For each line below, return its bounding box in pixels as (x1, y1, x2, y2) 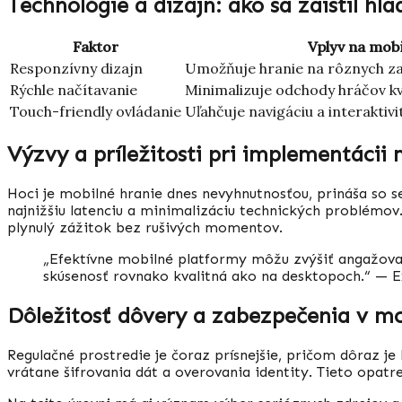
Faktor (73, 38, 118, 57)
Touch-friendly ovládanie (10, 102, 181, 121)
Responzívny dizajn (10, 59, 143, 78)
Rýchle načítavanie (10, 81, 137, 100)
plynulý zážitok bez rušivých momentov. (7, 219, 283, 237)
